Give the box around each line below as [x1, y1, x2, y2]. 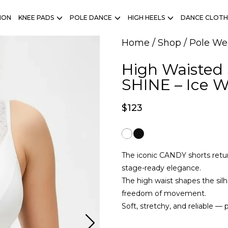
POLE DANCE [70, 14, 112, 21]
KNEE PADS [18, 14, 54, 21]
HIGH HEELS [128, 14, 165, 21]
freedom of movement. [121, 189, 206, 198]
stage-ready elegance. [121, 163, 201, 173]
